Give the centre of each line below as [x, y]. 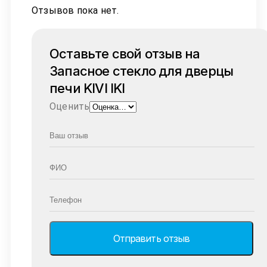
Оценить [70, 107]
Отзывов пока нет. [75, 11]
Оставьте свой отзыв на [125, 54]
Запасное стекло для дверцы [142, 71]
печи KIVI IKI [87, 89]
